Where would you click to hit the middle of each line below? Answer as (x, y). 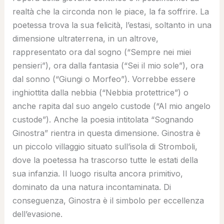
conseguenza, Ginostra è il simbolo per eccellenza (108, 200)
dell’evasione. (37, 214)
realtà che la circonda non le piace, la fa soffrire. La (110, 11)
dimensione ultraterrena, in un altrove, (85, 38)
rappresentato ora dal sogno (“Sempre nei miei (101, 52)
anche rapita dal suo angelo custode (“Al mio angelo (111, 106)
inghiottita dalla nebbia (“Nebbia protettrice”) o (100, 92)
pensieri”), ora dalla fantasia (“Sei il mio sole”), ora (108, 65)
